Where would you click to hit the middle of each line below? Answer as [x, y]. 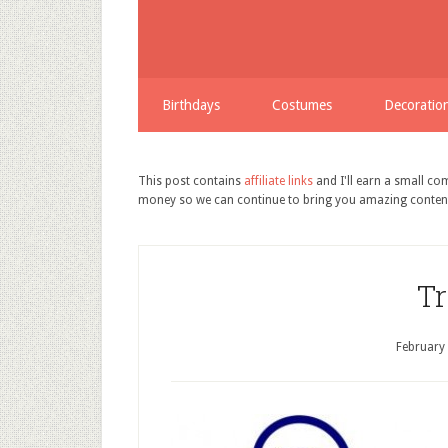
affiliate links [278, 181]
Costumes [302, 105]
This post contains [191, 181]
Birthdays [191, 105]
